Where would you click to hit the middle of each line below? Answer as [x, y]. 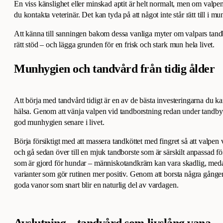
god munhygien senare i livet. [60, 122]
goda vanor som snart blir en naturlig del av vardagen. [96, 185]
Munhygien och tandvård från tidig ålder [114, 69]
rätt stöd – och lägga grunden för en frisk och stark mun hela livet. [114, 45]
